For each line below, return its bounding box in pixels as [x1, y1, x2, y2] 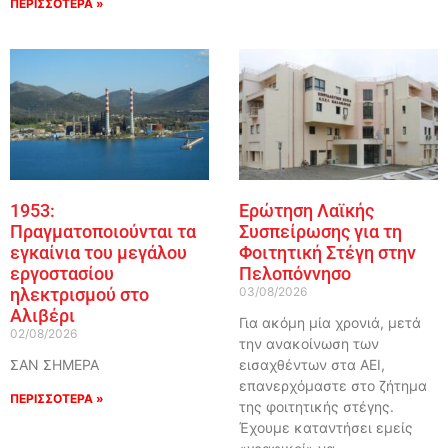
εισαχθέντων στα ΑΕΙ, [238, 356, 385, 374]
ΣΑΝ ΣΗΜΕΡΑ [9, 356, 99, 374]
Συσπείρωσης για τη [238, 221, 402, 243]
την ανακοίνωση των [238, 335, 379, 353]
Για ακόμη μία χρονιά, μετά [238, 314, 421, 332]
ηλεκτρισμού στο [9, 284, 149, 306]
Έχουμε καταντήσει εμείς [238, 419, 413, 437]
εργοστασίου [9, 263, 114, 285]
